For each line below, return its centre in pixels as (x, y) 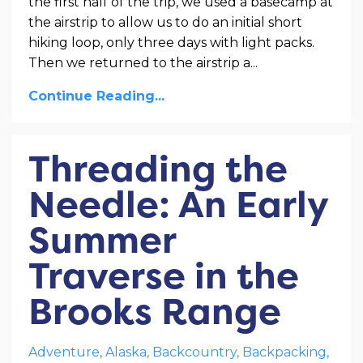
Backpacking (284, 352)
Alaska (126, 352)
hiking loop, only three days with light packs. (171, 43)
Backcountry (194, 352)
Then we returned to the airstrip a (139, 63)
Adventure (64, 352)
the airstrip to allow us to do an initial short (165, 23)
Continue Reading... (96, 96)
